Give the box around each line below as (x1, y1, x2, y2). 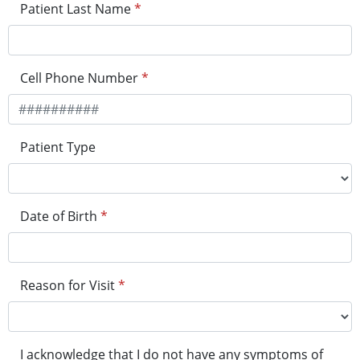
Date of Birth (20, 207, 97, 226)
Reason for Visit (20, 276, 115, 295)
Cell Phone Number (20, 69, 138, 88)
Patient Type (20, 138, 96, 157)
